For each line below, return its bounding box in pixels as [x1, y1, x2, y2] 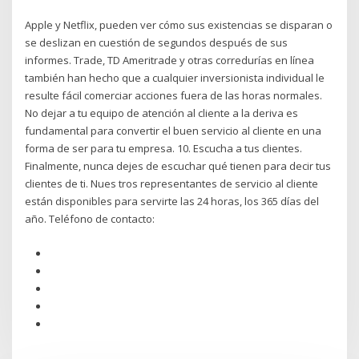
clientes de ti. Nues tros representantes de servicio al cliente [25, 176, 319, 192]
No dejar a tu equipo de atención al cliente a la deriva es [25, 106, 299, 121]
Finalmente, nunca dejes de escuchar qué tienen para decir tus [25, 159, 332, 174]
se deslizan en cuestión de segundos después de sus [25, 35, 288, 50]
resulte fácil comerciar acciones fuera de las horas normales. [25, 88, 323, 103]
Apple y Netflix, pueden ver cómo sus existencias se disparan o [25, 18, 333, 33]
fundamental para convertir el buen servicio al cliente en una [25, 123, 322, 139]
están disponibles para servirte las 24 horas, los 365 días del [25, 194, 320, 209]
